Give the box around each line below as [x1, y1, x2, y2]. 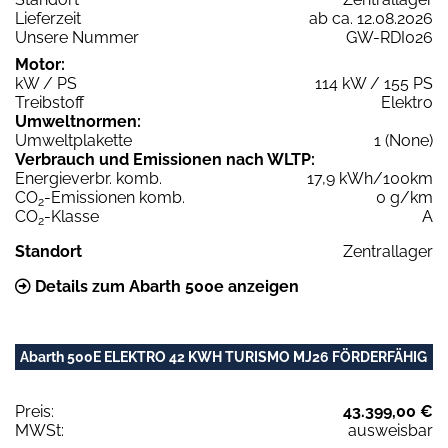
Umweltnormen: [15, 111, 141, 131]
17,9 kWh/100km [307, 168, 433, 188]
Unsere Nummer [15, 27, 139, 47]
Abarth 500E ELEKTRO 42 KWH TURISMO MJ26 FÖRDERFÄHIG [20, 348, 427, 365]
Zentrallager [343, 241, 433, 261]
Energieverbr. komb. [15, 168, 162, 188]
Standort [15, 241, 82, 261]
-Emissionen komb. [44, 187, 185, 207]
